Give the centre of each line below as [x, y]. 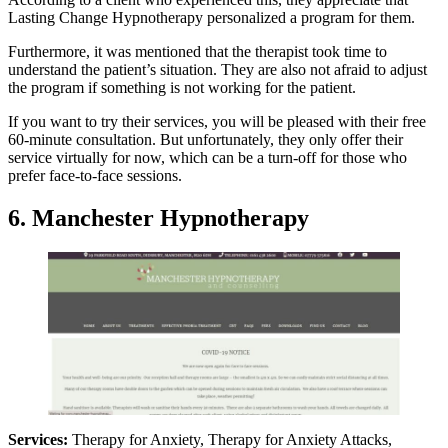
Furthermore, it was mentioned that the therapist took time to [197, 52]
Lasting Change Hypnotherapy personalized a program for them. [211, 18]
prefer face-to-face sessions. [97, 176]
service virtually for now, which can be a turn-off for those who [207, 158]
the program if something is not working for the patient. [182, 88]
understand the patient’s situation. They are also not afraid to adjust [217, 70]
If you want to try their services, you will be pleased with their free [217, 122]
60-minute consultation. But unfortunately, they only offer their [205, 140]
